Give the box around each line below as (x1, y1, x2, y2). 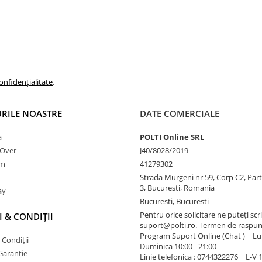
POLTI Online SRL (140, 131, 204, 142)
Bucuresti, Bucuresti (140, 195, 209, 206)
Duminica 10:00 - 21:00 (140, 240, 216, 251)
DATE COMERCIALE (140, 107, 219, 119)
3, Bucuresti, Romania (140, 182, 215, 193)
